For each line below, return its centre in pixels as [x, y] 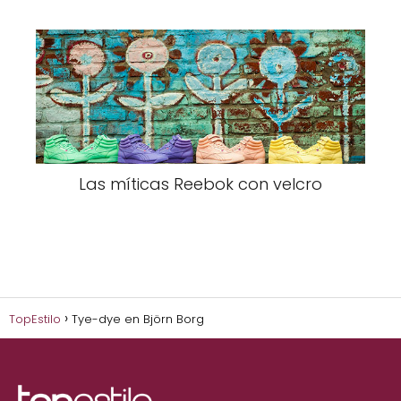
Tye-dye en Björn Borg [138, 319]
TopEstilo [35, 319]
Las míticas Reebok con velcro [200, 183]
